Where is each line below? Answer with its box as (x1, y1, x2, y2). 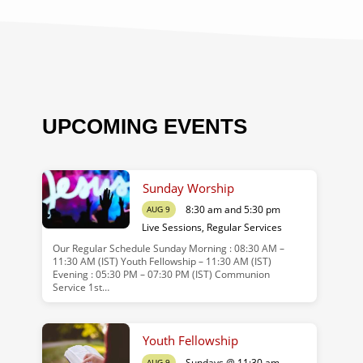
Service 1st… (52, 280, 109, 293)
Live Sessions (141, 220, 202, 234)
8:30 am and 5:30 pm (185, 203, 280, 217)
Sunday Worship (142, 179, 234, 196)
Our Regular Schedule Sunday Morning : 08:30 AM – (52, 241, 284, 254)
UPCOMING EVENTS (42, 115, 248, 138)
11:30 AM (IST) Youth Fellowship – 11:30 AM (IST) (52, 254, 271, 267)
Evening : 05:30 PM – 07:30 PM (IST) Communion (52, 267, 270, 280)
